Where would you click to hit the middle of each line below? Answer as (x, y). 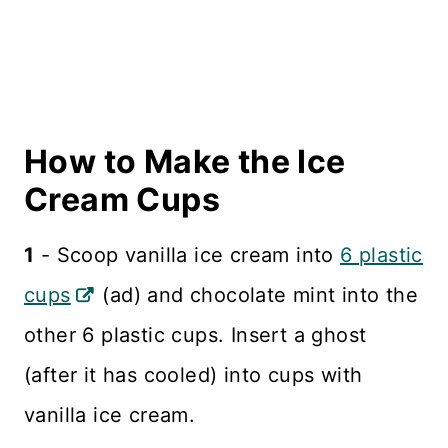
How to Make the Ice (185, 161)
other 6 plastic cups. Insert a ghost (195, 334)
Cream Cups (122, 199)
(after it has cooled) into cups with (193, 374)
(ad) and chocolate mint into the (257, 294)
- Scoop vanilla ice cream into (187, 254)
